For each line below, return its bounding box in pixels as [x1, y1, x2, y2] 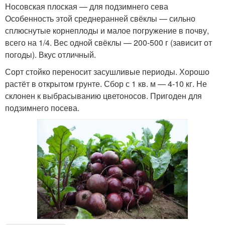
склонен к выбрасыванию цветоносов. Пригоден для [5, 89, 202, 101]
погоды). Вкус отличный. [5, 48, 96, 60]
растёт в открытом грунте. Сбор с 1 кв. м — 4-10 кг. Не [5, 77, 207, 89]
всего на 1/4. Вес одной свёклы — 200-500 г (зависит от [5, 36, 212, 48]
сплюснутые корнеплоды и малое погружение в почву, [5, 24, 209, 36]
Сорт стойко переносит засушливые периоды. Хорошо [5, 65, 209, 77]
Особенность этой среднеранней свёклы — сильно [5, 12, 195, 24]
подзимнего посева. [5, 101, 79, 114]
